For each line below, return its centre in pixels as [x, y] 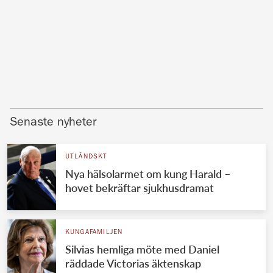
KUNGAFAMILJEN [94, 233]
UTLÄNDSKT [86, 157]
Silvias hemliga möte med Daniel [142, 250]
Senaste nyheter [53, 123]
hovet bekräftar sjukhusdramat [139, 188]
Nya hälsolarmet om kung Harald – [147, 174]
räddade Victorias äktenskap [133, 264]
